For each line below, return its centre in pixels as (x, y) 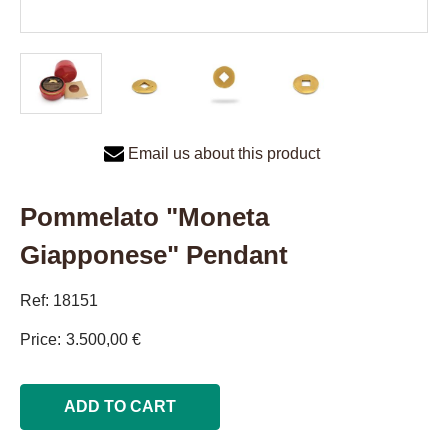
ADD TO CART (120, 407)
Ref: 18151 (59, 301)
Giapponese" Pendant (154, 255)
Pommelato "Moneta (144, 217)
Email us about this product (224, 154)
